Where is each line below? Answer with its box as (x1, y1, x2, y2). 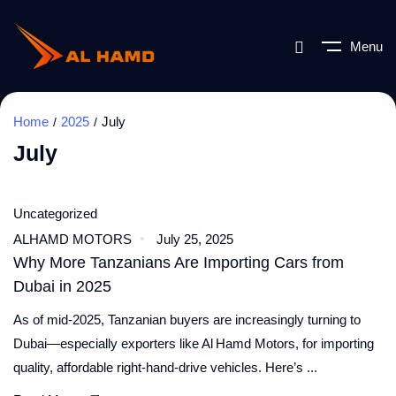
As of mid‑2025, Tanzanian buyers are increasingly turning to (13, 311, 361, 327)
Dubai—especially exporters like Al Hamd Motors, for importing (13, 335, 374, 351)
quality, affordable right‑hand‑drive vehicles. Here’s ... (13, 359, 317, 375)
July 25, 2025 (156, 231, 233, 247)
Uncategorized (13, 206, 97, 222)
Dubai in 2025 (13, 277, 111, 295)
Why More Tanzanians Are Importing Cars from (13, 253, 344, 271)
